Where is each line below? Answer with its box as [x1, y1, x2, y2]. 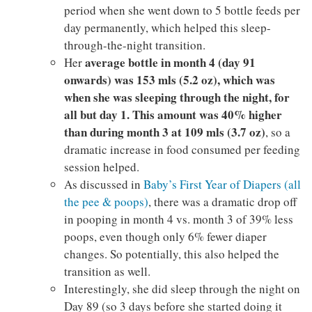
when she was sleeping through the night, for [63, 88, 290, 107]
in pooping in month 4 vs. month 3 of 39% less [63, 211, 293, 228]
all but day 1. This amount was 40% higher [63, 106, 282, 124]
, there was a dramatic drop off [148, 194, 297, 210]
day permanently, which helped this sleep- [63, 19, 271, 36]
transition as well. [63, 263, 150, 280]
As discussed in [63, 176, 143, 193]
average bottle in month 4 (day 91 [84, 54, 256, 72]
